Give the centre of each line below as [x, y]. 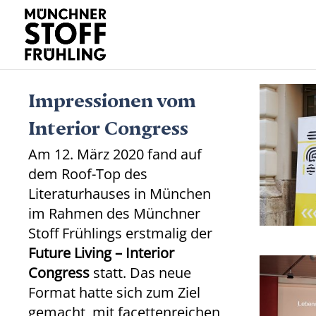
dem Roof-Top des [88, 174]
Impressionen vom [113, 96]
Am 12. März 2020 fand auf [115, 154]
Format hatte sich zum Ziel [115, 292]
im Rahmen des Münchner [115, 213]
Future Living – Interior [102, 253]
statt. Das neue [141, 273]
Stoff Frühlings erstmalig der [121, 233]
